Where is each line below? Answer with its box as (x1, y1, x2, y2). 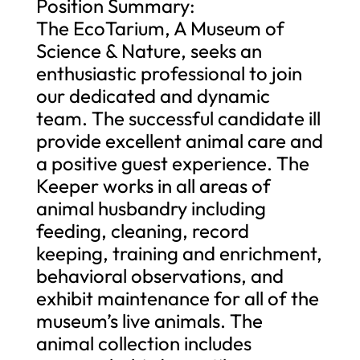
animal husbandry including (35, 195, 266, 220)
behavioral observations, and (35, 263, 284, 288)
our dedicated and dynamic (35, 83, 270, 108)
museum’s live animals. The (35, 308, 263, 333)
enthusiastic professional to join (35, 60, 302, 85)
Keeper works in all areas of (35, 173, 271, 198)
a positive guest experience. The (35, 150, 309, 175)
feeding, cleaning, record (35, 218, 249, 243)
